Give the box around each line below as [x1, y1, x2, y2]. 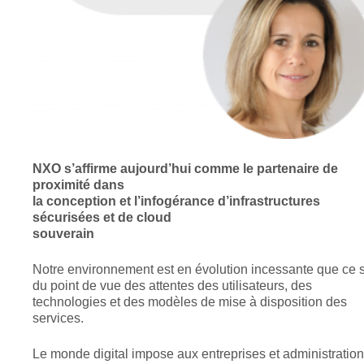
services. [32, 311, 84, 326]
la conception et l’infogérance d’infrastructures [32, 194, 321, 209]
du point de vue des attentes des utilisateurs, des [32, 279, 313, 293]
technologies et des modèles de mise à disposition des [32, 295, 348, 310]
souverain [32, 227, 95, 241]
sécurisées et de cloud [32, 210, 172, 225]
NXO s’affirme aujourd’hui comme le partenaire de [32, 162, 339, 176]
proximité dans [32, 178, 125, 193]
